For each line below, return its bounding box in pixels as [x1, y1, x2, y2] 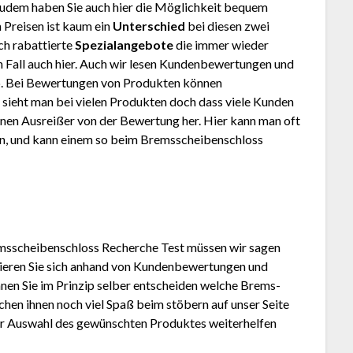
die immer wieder [173, 37, 269, 53]
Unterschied [113, 18, 186, 34]
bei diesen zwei [185, 18, 270, 34]
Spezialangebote [75, 37, 174, 53]
